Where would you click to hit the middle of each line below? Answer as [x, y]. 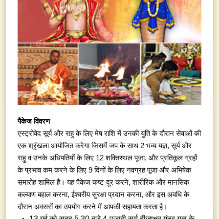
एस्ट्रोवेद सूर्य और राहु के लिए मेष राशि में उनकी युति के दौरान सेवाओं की [109, 133]
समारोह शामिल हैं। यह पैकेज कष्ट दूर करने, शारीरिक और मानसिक [103, 182]
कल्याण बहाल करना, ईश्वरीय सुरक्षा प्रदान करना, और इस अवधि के [103, 195]
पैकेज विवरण [34, 121]
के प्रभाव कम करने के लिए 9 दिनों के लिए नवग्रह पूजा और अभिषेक [104, 170]
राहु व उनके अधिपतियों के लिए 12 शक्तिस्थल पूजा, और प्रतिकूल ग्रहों [107, 158]
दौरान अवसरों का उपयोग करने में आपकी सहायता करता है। [93, 207]
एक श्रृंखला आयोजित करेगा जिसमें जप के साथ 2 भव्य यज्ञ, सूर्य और [105, 146]
